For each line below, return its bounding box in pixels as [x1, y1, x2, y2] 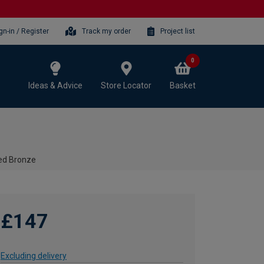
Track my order [82, 27, 131, 35]
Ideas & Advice [28, 80, 82, 90]
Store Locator [101, 80, 151, 90]
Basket [170, 80, 196, 90]
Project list [160, 27, 195, 35]
